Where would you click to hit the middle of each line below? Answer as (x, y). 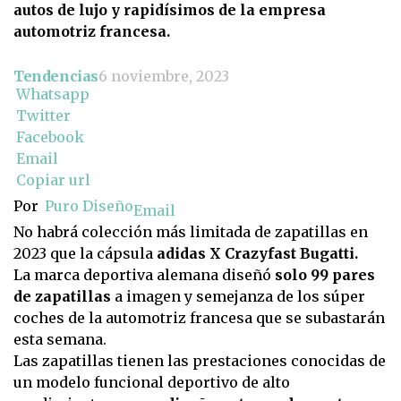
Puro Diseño (89, 206)
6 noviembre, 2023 (164, 77)
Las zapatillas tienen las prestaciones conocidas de (200, 361)
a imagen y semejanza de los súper (238, 297)
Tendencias (56, 77)
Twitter (43, 116)
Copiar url (53, 180)
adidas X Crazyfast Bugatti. (256, 254)
